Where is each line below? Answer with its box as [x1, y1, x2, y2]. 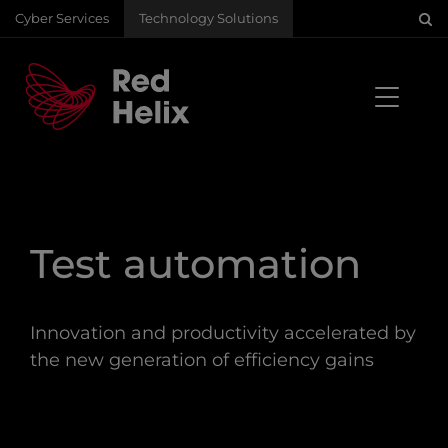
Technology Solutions [139, 11, 278, 26]
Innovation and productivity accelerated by [30, 322, 416, 345]
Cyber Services [15, 11, 109, 26]
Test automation [30, 239, 361, 289]
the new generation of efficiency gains [30, 349, 374, 372]
